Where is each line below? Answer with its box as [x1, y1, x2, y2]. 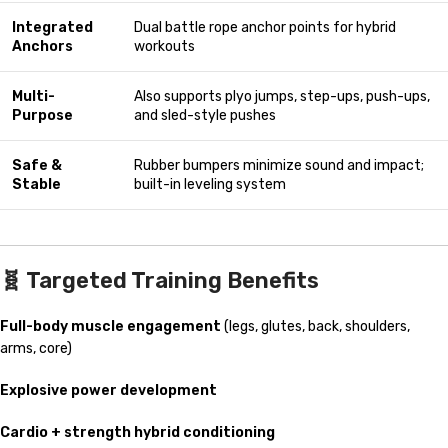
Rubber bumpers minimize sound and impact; [134, 157, 424, 175]
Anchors [12, 38, 73, 56]
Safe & [12, 157, 62, 175]
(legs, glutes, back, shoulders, [221, 318, 410, 336]
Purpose [12, 107, 73, 125]
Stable [12, 176, 61, 194]
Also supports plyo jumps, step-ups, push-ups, [134, 88, 430, 106]
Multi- [12, 88, 55, 106]
